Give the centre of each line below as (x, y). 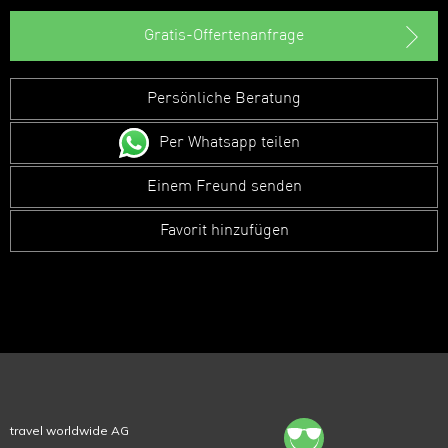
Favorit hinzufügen (224, 230)
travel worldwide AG (69, 430)
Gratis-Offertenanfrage (224, 35)
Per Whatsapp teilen (229, 142)
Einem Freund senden (224, 186)
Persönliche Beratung (224, 98)
